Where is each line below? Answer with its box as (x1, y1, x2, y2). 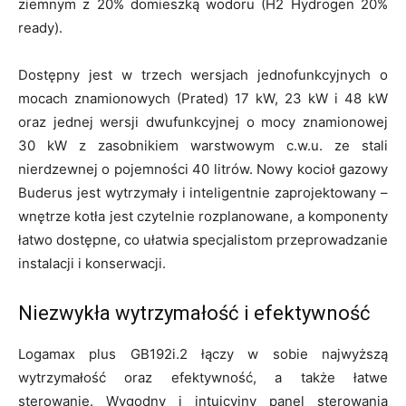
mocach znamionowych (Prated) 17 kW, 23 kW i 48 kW (18, 89, 388, 107)
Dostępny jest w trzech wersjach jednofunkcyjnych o (18, 65, 388, 83)
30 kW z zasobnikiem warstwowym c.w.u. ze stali (18, 136, 388, 154)
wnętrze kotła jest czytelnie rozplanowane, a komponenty (18, 207, 388, 225)
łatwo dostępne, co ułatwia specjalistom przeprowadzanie (18, 230, 388, 248)
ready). (18, 18, 63, 36)
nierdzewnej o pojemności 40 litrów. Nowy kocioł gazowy (18, 159, 388, 178)
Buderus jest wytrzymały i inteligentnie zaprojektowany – (18, 183, 388, 201)
